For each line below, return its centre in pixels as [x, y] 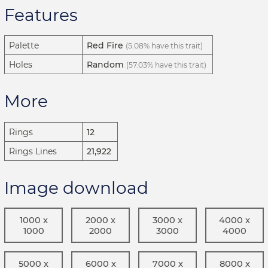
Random [105, 65]
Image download [76, 188]
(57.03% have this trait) [166, 65]
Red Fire [105, 46]
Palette [24, 46]
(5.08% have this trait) [164, 46]
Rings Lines [33, 151]
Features [41, 15]
